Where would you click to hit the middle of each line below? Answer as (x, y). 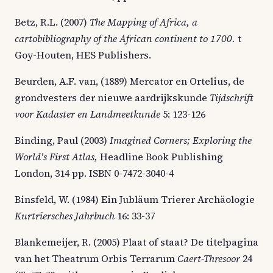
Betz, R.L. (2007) (52, 22)
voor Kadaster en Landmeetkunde (87, 114)
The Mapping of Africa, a (144, 22)
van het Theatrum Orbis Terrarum (96, 258)
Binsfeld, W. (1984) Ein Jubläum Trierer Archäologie (135, 199)
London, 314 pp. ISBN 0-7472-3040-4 (94, 173)
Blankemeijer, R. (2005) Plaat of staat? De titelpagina (136, 242)
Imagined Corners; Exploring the (181, 140)
